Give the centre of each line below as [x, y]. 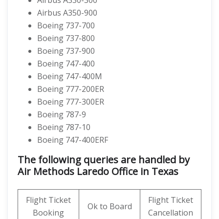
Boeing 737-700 [66, 25]
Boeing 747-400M [70, 76]
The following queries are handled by [104, 160]
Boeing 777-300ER [71, 102]
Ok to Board [109, 206]
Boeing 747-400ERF [73, 140]
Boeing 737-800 [66, 38]
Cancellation [171, 213]
